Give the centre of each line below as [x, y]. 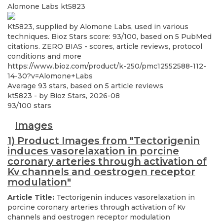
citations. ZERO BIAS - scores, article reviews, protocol [105, 47]
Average [23, 86]
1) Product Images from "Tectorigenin [104, 141]
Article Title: [32, 198]
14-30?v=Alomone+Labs [50, 76]
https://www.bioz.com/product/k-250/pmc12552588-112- [107, 66]
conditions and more [44, 56]
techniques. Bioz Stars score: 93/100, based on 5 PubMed [110, 37]
